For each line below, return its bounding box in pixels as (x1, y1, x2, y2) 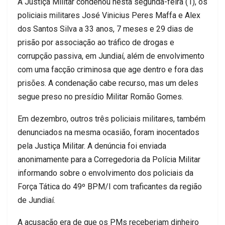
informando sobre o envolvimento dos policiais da (18, 168, 193, 178)
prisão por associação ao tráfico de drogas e (18, 38, 174, 48)
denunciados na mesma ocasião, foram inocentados (18, 128, 199, 138)
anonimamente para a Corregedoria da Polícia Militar (18, 155, 200, 165)
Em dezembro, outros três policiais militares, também (18, 114, 205, 124)
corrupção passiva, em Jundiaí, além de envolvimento (18, 51, 204, 61)
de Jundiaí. (18, 195, 55, 205)
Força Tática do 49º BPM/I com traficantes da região (18, 182, 202, 192)
